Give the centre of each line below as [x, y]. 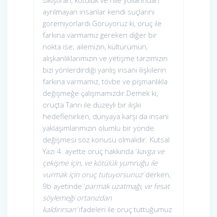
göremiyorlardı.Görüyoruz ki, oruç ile [102, 23]
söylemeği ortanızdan [77, 198]
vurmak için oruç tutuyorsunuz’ [93, 175]
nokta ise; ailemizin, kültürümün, [95, 47]
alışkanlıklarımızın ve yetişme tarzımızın [105, 58]
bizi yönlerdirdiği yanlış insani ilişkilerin [104, 70]
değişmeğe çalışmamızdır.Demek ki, [100, 93]
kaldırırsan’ [60, 209]
